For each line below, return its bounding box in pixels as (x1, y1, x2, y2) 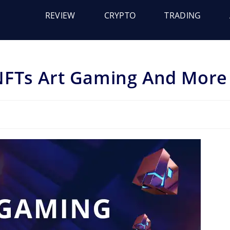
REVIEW (45, 10, 75, 21)
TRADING (164, 10, 201, 21)
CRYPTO (104, 10, 136, 21)
